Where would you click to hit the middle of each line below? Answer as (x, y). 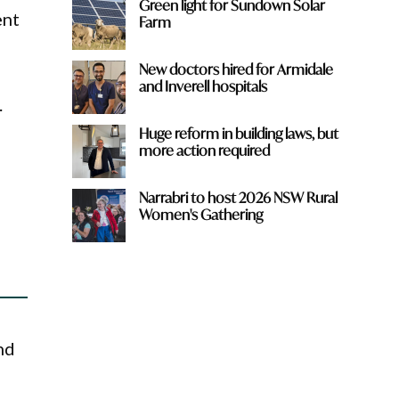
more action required (204, 150)
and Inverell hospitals (203, 85)
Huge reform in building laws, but (238, 133)
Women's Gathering (200, 214)
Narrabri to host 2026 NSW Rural (238, 197)
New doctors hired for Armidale (236, 69)
